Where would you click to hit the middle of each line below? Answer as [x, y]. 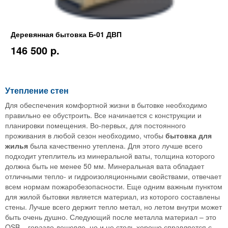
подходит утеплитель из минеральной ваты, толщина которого [110, 155]
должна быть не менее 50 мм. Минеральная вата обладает [105, 166]
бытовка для [189, 135]
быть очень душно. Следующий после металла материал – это [111, 217]
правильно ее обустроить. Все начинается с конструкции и [103, 115]
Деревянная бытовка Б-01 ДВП [66, 34]
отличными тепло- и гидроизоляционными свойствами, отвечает [113, 176]
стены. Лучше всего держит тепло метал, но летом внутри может [113, 206]
